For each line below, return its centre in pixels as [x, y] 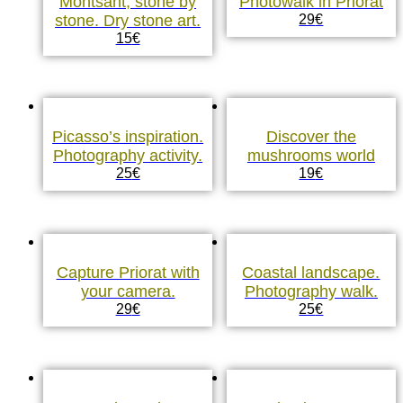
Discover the [311, 137]
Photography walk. [311, 292]
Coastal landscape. [311, 273]
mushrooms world [311, 156]
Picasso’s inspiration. [128, 137]
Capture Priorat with [128, 273]
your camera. [128, 292]
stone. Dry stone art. [128, 20]
